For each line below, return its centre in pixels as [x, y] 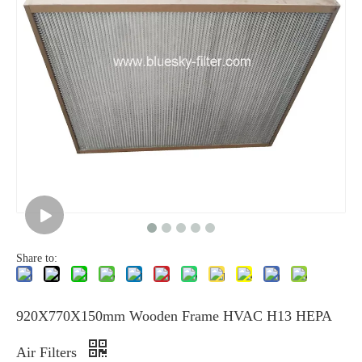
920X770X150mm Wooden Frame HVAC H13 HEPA [174, 316]
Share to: [37, 258]
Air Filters [48, 352]
